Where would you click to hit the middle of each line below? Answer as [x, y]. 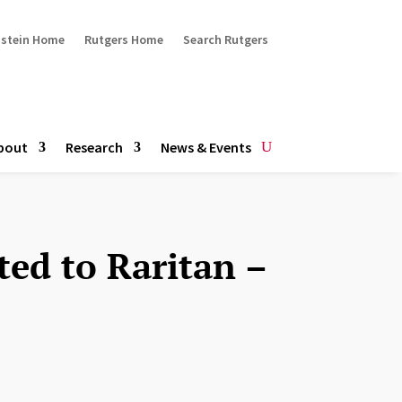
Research [94, 147]
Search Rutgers [225, 39]
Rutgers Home [123, 39]
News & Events [205, 147]
